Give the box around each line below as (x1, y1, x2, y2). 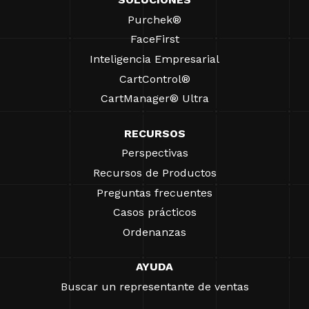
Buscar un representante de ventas (60, 279, 249, 293)
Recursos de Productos (92, 166, 217, 179)
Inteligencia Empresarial (90, 52, 219, 66)
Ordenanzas (123, 225, 186, 239)
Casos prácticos (112, 206, 197, 219)
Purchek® (128, 12, 181, 26)
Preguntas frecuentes (97, 186, 212, 199)
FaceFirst (130, 32, 179, 46)
